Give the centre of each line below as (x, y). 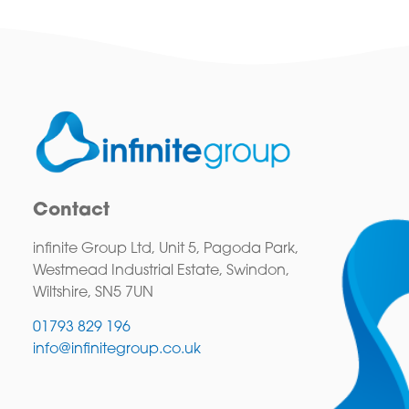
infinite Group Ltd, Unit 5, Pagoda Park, (165, 249)
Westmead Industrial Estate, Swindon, (161, 271)
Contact (71, 210)
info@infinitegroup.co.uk (116, 350)
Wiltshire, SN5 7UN (93, 293)
